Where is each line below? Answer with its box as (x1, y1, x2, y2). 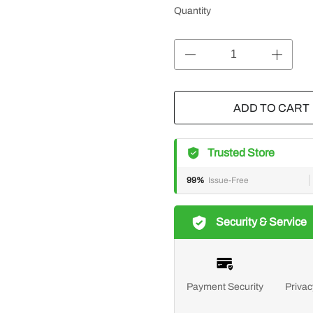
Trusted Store (208, 147, 275, 159)
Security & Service (216, 216, 307, 228)
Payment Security (186, 282, 263, 292)
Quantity (174, 6, 211, 16)
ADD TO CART (233, 102, 310, 114)
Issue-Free (208, 175, 249, 185)
